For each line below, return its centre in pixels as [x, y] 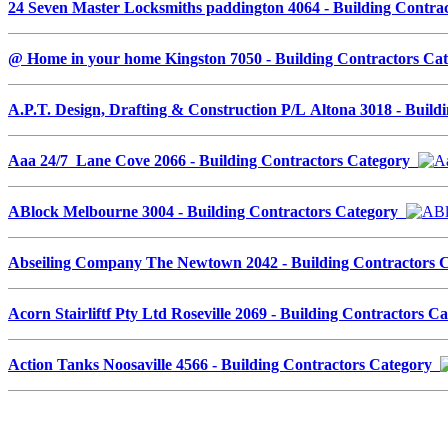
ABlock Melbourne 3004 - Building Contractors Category [207, 211]
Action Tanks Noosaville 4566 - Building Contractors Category [224, 364]
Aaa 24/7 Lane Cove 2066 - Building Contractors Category [213, 160]
